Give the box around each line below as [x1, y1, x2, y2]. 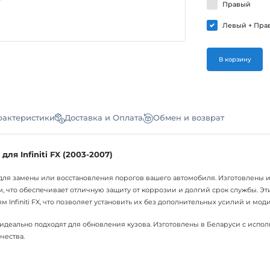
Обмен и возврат [153, 113, 225, 123]
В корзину [218, 55, 251, 63]
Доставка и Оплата [64, 113, 143, 123]
